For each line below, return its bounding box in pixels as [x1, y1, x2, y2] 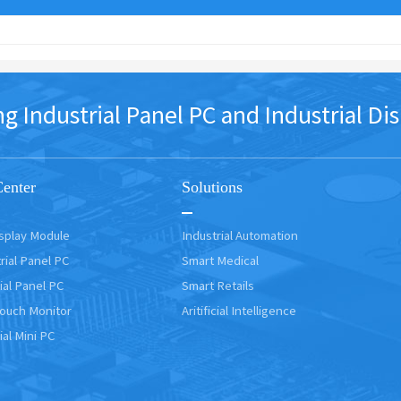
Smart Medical [182, 253, 260, 267]
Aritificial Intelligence [182, 303, 297, 317]
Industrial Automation [182, 228, 299, 242]
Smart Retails [182, 278, 255, 292]
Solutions [182, 177, 243, 196]
